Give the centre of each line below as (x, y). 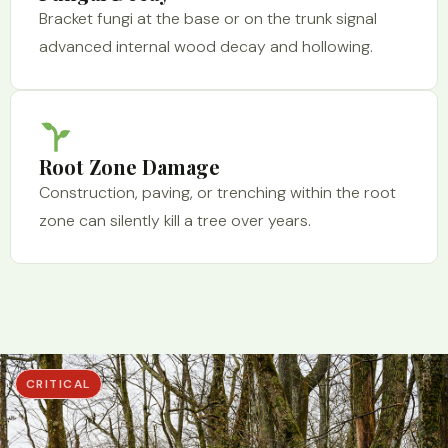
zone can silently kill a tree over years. (175, 220)
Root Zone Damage (129, 166)
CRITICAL (58, 384)
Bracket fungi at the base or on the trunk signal (208, 18)
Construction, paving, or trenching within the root (217, 192)
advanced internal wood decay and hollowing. (206, 46)
